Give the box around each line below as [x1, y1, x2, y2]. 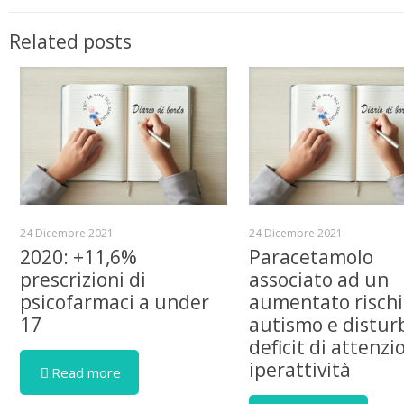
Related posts [9, 29, 132, 54]
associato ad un [248, 267, 389, 293]
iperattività [248, 357, 351, 383]
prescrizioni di [20, 267, 146, 293]
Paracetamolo [248, 244, 373, 271]
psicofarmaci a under [20, 289, 209, 316]
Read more [51, 363, 121, 382]
